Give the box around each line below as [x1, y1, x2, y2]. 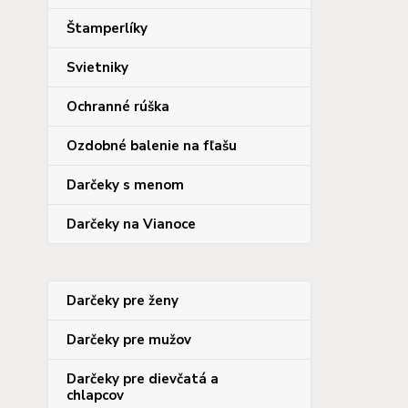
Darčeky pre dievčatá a [66, 370, 219, 388]
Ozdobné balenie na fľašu [66, 137, 237, 155]
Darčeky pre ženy [66, 291, 178, 310]
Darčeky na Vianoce [66, 215, 196, 233]
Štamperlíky [66, 19, 148, 37]
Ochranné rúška [66, 97, 169, 116]
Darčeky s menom [66, 176, 184, 194]
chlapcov [66, 386, 124, 404]
